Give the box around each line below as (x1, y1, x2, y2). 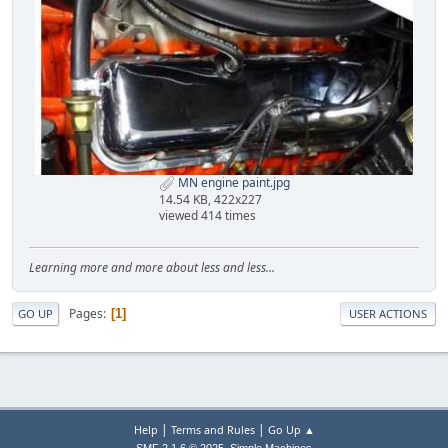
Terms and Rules (170, 422, 255, 437)
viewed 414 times (158, 207, 256, 225)
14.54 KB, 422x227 (158, 191, 262, 209)
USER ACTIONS (349, 306, 427, 322)
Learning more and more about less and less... (29, 259, 275, 277)
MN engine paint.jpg (174, 174, 290, 192)
